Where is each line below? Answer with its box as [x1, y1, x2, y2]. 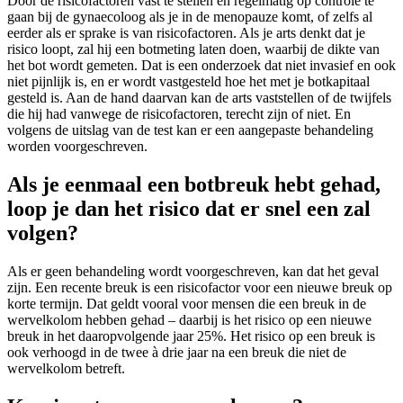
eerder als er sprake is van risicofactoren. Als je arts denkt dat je [7, 25, 365, 41]
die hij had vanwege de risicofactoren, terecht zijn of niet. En [7, 106, 351, 122]
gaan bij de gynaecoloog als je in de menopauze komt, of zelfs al [7, 9, 372, 25]
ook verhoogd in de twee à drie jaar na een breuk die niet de [7, 344, 346, 360]
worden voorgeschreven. [7, 139, 148, 155]
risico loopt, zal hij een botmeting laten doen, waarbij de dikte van [7, 41, 380, 58]
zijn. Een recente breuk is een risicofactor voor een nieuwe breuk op [7, 279, 392, 295]
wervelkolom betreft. [7, 360, 125, 376]
